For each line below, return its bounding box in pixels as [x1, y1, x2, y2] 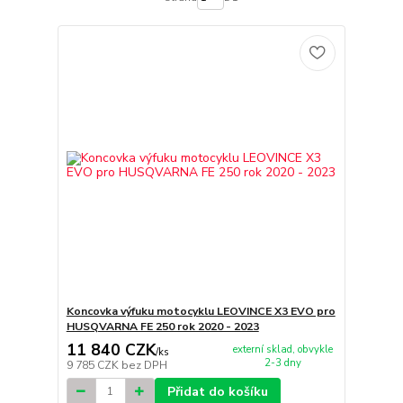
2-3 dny [264, 355, 301, 370]
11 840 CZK [66, 338, 156, 361]
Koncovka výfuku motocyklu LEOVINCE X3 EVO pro [66, 304, 336, 318]
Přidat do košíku [166, 382, 268, 400]
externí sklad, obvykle [232, 342, 333, 356]
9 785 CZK [66, 357, 121, 372]
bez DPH [121, 357, 167, 372]
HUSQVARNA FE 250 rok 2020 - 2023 [66, 319, 259, 334]
